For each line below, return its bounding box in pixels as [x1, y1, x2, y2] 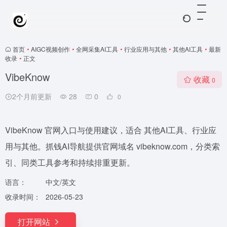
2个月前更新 [12, 91, 52, 101]
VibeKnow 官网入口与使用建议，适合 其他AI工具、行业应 [5, 124, 216, 136]
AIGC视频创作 [31, 45, 70, 53]
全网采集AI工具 [76, 45, 118, 53]
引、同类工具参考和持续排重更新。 [5, 157, 135, 168]
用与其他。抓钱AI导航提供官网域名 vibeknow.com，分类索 [5, 140, 220, 152]
